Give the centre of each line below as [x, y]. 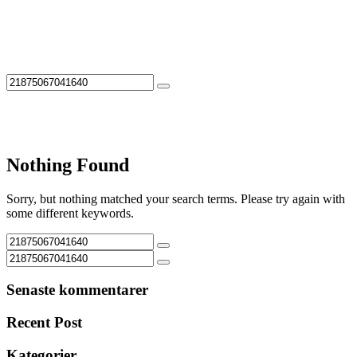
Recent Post [44, 323]
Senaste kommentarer [77, 290]
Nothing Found [68, 165]
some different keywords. [70, 213]
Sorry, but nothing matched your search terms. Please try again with [176, 198]
